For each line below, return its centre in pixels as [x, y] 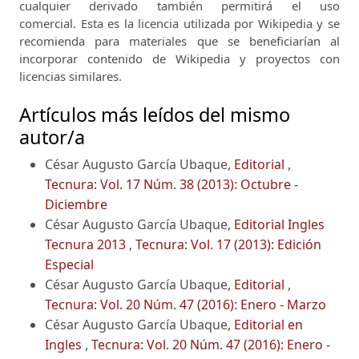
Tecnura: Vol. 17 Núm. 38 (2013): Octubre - [171, 185]
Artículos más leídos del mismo [155, 115]
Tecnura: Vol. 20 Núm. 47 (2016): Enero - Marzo [186, 305]
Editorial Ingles [279, 225]
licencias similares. [71, 77]
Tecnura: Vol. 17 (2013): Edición [228, 245]
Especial [69, 265]
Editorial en [268, 325]
